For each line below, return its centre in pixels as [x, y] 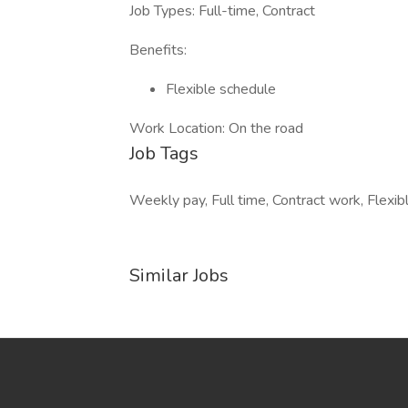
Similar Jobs [179, 275]
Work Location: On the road [216, 128]
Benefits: [158, 50]
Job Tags [164, 153]
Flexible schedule [221, 89]
